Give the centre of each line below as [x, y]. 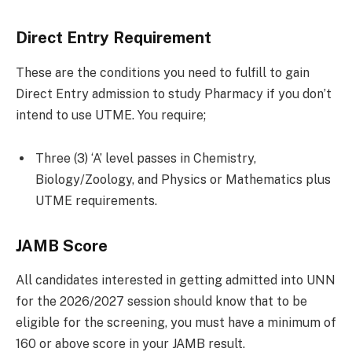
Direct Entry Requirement [114, 38]
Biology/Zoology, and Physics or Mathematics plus [183, 180]
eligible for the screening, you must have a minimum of [176, 323]
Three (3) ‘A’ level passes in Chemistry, [146, 159]
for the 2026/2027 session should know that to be [161, 302]
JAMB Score [62, 246]
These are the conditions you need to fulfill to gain [163, 72]
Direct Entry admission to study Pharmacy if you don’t [174, 93]
